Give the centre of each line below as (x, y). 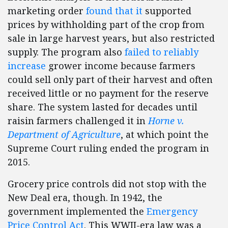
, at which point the (165, 135)
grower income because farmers (121, 66)
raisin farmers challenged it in (78, 121)
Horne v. (166, 121)
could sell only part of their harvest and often (110, 80)
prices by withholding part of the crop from (106, 25)
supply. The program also (66, 52)
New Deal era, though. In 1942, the (85, 198)
